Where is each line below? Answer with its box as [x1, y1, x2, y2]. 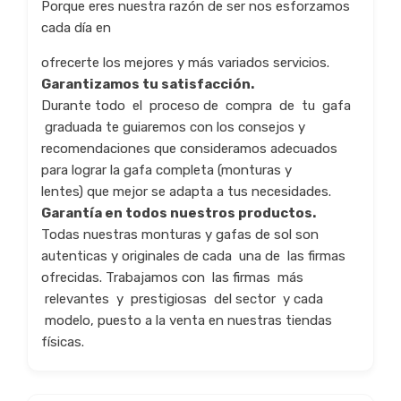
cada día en [41, 20, 111, 37]
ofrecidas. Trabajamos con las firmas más [41, 269, 303, 286]
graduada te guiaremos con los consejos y [41, 119, 305, 136]
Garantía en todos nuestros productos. [41, 205, 316, 222]
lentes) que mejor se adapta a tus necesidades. [41, 183, 331, 200]
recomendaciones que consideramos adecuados [41, 141, 337, 158]
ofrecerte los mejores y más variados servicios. [41, 55, 329, 72]
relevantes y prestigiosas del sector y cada [41, 291, 323, 308]
